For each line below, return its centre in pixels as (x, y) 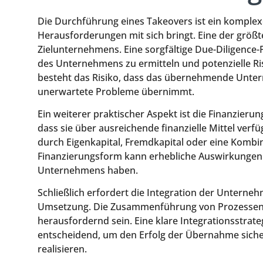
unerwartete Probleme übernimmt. (116, 91)
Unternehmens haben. (88, 171)
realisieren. (62, 249)
